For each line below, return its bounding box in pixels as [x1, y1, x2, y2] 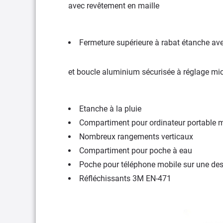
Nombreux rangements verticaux [79, 131, 193, 141]
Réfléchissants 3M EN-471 [79, 173, 171, 183]
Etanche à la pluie [79, 104, 141, 113]
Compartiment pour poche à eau [79, 145, 192, 155]
